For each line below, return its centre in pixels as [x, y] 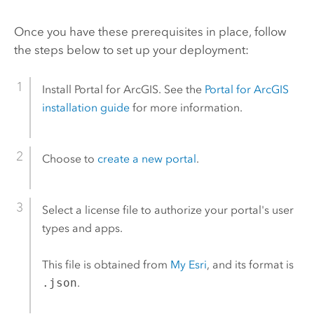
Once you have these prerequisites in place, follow [150, 31]
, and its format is [250, 265]
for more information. [186, 107]
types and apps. [82, 228]
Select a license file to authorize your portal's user [168, 210]
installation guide [86, 107]
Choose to [69, 158]
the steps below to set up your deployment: [131, 49]
